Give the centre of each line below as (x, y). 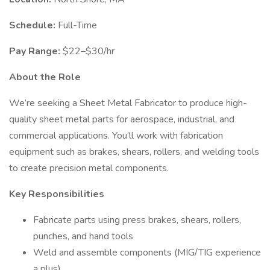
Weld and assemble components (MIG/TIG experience (147, 253)
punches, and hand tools (83, 236)
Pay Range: (36, 51)
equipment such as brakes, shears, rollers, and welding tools (134, 152)
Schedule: (33, 25)
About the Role (45, 77)
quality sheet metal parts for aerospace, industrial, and (122, 119)
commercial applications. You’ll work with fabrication (116, 136)
